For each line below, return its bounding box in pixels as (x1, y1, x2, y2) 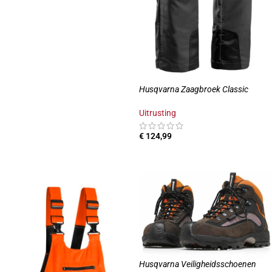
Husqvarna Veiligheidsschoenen (139, 259, 256, 270)
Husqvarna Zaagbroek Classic (139, 84, 248, 95)
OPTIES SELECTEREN (146, 149, 222, 158)
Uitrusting (139, 108, 176, 118)
